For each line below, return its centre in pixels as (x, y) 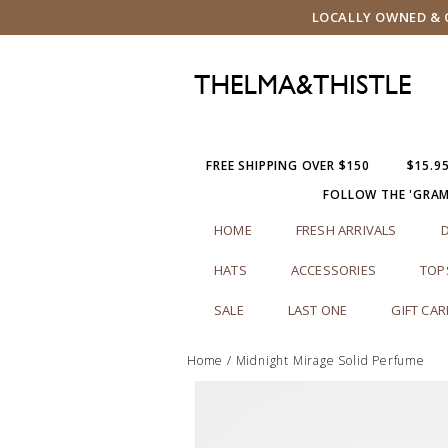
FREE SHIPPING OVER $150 (288, 165)
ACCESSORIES (333, 270)
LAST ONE (317, 310)
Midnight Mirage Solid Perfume (330, 360)
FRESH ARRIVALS (346, 230)
